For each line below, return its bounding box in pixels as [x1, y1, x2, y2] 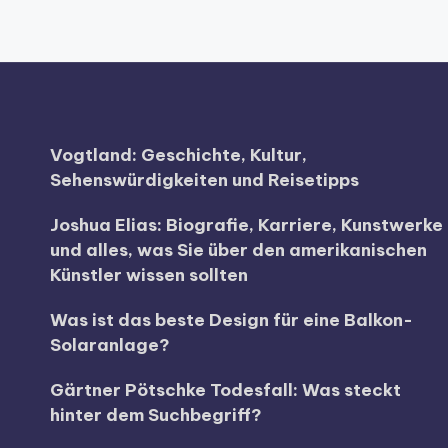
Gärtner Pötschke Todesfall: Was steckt [50, 379, 401, 401]
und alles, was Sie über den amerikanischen [50, 239, 427, 261]
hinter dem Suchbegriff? [50, 404, 262, 426]
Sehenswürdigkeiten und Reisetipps [50, 169, 359, 191]
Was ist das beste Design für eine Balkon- [50, 309, 413, 331]
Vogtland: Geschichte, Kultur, [50, 144, 307, 166]
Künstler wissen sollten [50, 264, 248, 286]
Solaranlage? [50, 334, 170, 356]
